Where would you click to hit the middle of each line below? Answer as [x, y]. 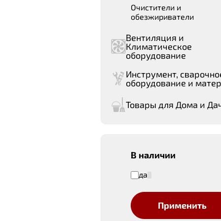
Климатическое [159, 46]
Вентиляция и [155, 37]
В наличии [153, 155]
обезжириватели [162, 17]
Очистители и [156, 7]
